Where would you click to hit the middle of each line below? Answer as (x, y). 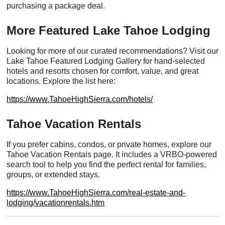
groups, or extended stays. (53, 175)
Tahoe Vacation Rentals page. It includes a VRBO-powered (112, 154)
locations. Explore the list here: (61, 81)
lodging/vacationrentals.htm (56, 203)
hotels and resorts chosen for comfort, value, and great (103, 71)
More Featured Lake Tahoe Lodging (109, 30)
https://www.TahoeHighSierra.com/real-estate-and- (96, 193)
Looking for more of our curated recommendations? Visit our (113, 51)
